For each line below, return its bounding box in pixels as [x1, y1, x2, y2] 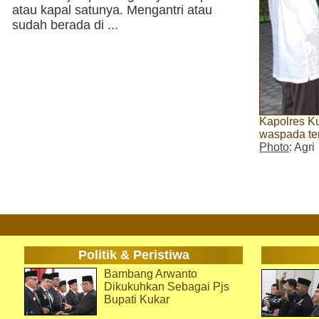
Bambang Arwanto [104, 268, 197, 280]
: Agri [289, 141, 315, 154]
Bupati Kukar [104, 293, 169, 305]
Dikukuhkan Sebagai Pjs [104, 281, 229, 293]
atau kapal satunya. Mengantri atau [12, 3, 212, 17]
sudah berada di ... [12, 18, 118, 32]
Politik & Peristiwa [78, 248, 189, 262]
